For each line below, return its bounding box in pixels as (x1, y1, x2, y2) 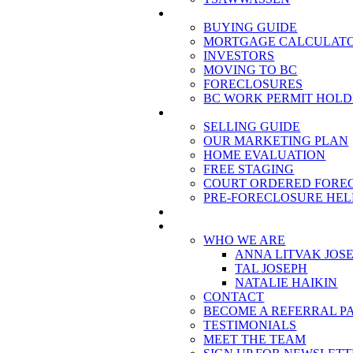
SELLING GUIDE (203, 120, 301, 133)
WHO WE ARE (203, 233, 286, 247)
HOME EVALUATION (203, 148, 326, 162)
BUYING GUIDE (203, 20, 298, 34)
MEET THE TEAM (203, 333, 307, 346)
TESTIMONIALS (203, 318, 297, 332)
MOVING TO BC (203, 63, 298, 76)
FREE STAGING (203, 162, 295, 176)
